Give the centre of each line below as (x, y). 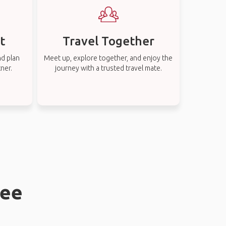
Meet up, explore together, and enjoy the (108, 58)
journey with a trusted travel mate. (108, 68)
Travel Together (108, 41)
